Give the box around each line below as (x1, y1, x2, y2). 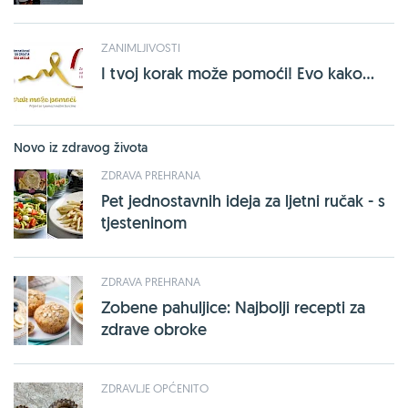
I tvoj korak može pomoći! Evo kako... (101, 63, 374, 84)
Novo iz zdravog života (14, 139, 148, 156)
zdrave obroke (101, 319, 207, 340)
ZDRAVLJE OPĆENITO (101, 381, 209, 395)
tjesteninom (101, 212, 187, 233)
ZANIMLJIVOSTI (101, 40, 180, 55)
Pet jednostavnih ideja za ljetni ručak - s (101, 190, 385, 211)
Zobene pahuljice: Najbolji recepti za (101, 297, 365, 318)
